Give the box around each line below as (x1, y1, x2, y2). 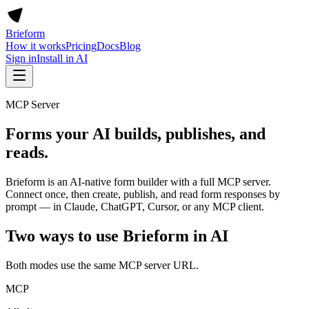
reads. (6, 143, 48, 161)
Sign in (6, 52, 37, 64)
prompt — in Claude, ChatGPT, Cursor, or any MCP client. (6, 200, 264, 212)
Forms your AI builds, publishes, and (6, 124, 266, 143)
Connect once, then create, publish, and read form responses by (6, 188, 280, 200)
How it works (6, 40, 66, 52)
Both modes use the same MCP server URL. (6, 259, 199, 271)
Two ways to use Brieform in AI (6, 226, 228, 245)
